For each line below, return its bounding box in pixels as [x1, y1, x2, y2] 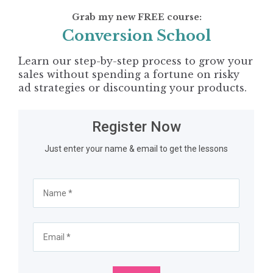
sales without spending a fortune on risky [18, 68, 240, 81]
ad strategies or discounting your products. [18, 82, 247, 94]
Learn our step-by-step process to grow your [18, 55, 253, 68]
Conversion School [62, 27, 211, 45]
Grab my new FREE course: [71, 12, 202, 23]
